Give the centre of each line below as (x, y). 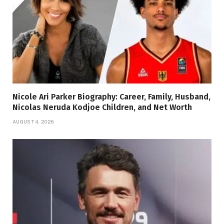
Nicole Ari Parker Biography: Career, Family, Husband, (111, 96)
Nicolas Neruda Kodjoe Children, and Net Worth (102, 107)
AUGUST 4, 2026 (33, 121)
